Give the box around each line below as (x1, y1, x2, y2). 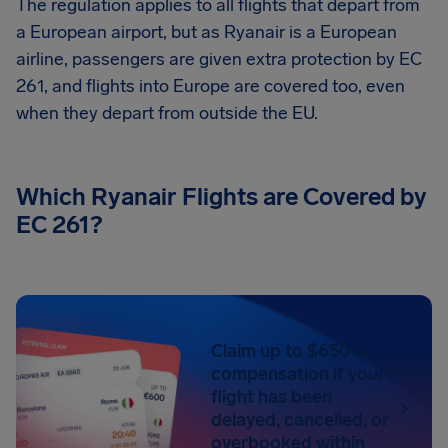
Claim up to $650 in (211, 340, 369, 362)
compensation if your (211, 363, 386, 385)
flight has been (211, 386, 333, 408)
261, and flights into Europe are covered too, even (16, 75, 405, 97)
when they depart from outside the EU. (16, 102, 318, 124)
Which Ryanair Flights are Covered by (16, 182, 427, 211)
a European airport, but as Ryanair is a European (16, 21, 397, 43)
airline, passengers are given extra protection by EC (16, 48, 422, 70)
